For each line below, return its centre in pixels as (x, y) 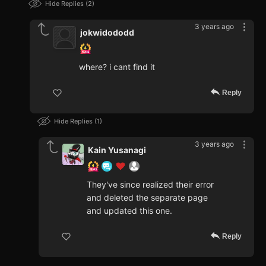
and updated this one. (129, 211)
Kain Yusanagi (117, 150)
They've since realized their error (150, 185)
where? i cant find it (117, 67)
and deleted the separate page (147, 198)
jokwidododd (107, 33)
